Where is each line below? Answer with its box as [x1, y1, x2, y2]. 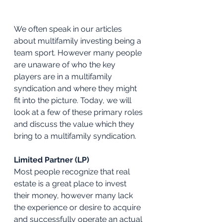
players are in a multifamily [14, 71, 114, 81]
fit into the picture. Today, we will [14, 95, 133, 105]
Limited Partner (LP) [14, 155, 89, 165]
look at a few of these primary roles [14, 107, 145, 117]
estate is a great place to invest [14, 178, 128, 188]
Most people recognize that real [14, 166, 132, 176]
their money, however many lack [14, 190, 135, 200]
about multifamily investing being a [14, 36, 143, 46]
